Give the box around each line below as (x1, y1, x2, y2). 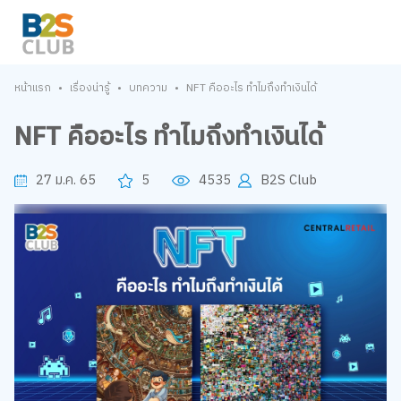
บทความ (128, 80, 167, 98)
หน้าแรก (13, 80, 51, 98)
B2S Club (260, 169, 317, 192)
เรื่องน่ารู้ (69, 80, 110, 98)
